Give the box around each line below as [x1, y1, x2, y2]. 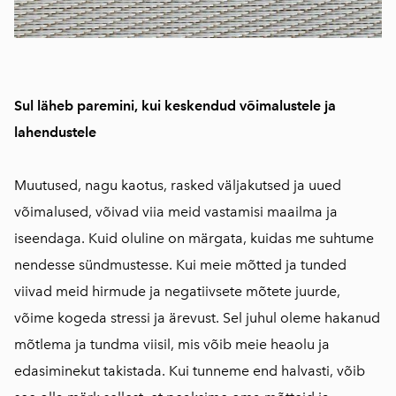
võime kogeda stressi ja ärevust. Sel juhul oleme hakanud [14, 308, 380, 326]
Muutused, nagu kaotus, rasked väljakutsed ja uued [14, 176, 341, 194]
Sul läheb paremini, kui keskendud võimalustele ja [14, 96, 336, 114]
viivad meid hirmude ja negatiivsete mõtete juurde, [14, 282, 340, 300]
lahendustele [14, 123, 96, 141]
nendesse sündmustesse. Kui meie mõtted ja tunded [14, 255, 346, 273]
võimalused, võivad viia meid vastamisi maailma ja [14, 202, 338, 220]
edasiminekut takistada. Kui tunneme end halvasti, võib [14, 362, 365, 379]
